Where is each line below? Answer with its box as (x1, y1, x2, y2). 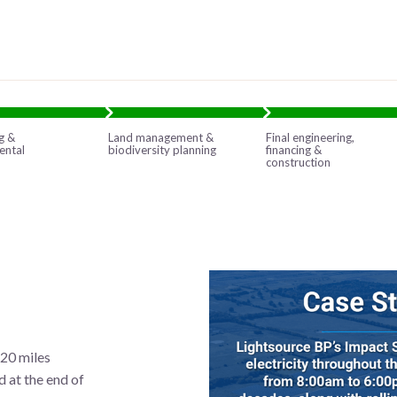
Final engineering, (266, 129, 355, 144)
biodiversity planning (108, 142, 217, 157)
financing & (266, 142, 323, 157)
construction (266, 154, 331, 169)
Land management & (108, 129, 214, 144)
